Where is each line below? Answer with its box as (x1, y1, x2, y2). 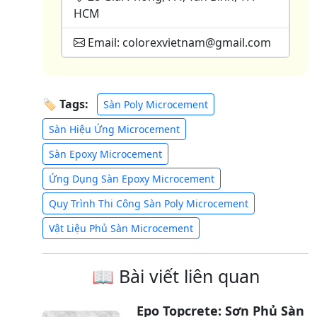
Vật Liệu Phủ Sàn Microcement (49, 221, 193, 235)
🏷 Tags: (42, 96, 88, 113)
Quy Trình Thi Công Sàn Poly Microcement (49, 196, 248, 210)
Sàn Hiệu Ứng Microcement (49, 122, 180, 136)
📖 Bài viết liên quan (91, 263, 260, 288)
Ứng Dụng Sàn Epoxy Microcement (49, 171, 214, 185)
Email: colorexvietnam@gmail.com (85, 34, 271, 50)
